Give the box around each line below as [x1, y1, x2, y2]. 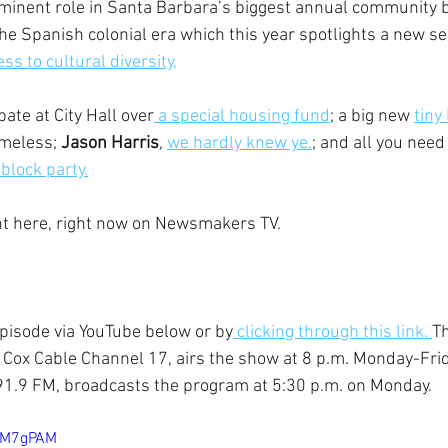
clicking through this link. [233, 322, 432, 343]
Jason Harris [61, 133, 159, 154]
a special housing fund [154, 106, 330, 127]
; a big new [330, 106, 414, 127]
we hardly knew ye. [167, 133, 312, 154]
